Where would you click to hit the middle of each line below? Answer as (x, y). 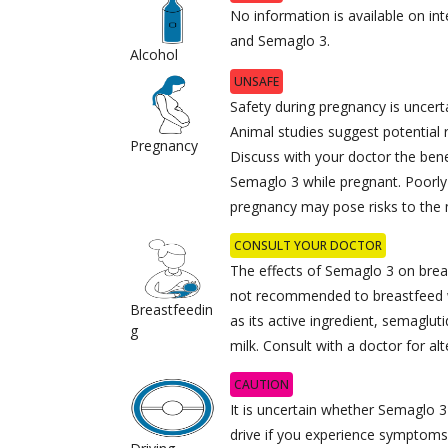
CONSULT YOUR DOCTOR (308, 245)
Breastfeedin (171, 309)
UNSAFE (257, 81)
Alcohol (154, 54)
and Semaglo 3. (280, 40)
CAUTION (262, 384)
